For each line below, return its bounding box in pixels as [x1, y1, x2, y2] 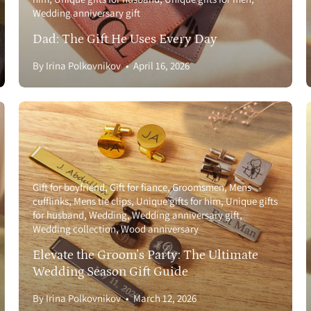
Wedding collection [32, 222, 116, 236]
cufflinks [32, 194, 69, 208]
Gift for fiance [109, 180, 167, 194]
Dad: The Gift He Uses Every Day [32, 31, 217, 47]
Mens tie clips [73, 194, 131, 208]
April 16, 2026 [133, 58, 190, 72]
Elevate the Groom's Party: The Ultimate [32, 248, 258, 263]
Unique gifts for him [135, 194, 221, 208]
